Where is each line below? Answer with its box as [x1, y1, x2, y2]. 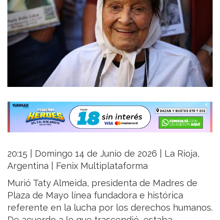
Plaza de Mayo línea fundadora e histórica [7, 190, 183, 200]
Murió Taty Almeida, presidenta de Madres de [7, 177, 197, 188]
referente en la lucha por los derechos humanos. [7, 202, 213, 213]
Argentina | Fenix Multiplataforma [7, 160, 148, 171]
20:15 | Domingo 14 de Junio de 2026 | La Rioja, [7, 148, 199, 159]
